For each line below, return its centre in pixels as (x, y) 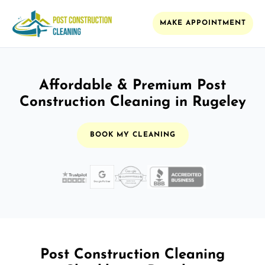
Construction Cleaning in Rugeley (132, 102)
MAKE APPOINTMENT (203, 23)
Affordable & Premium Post (132, 85)
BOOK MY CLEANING (132, 135)
